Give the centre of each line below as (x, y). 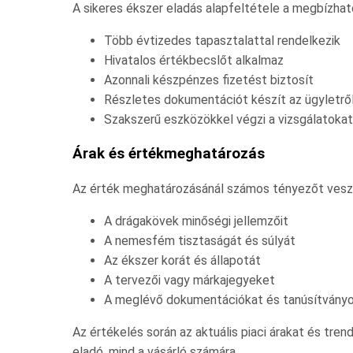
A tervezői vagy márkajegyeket (190, 280)
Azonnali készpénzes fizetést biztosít (209, 80)
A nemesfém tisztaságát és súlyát (200, 240)
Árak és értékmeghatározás (169, 154)
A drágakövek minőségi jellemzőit (196, 221)
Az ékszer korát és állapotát (182, 260)
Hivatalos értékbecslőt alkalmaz (194, 61)
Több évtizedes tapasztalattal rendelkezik (222, 41)
